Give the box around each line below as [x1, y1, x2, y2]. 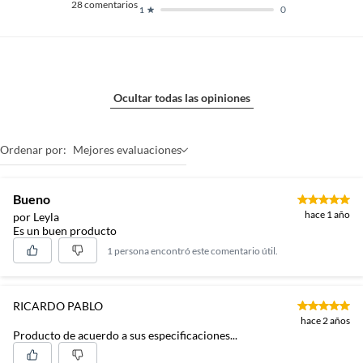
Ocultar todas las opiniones [113, 91, 250, 105]
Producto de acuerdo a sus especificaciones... [13, 328, 237, 342]
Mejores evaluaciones [73, 143, 181, 156]
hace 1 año [305, 208, 350, 220]
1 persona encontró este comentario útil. [107, 244, 278, 257]
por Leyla [13, 210, 59, 224]
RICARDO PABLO [13, 299, 103, 313]
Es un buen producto [13, 224, 117, 237]
